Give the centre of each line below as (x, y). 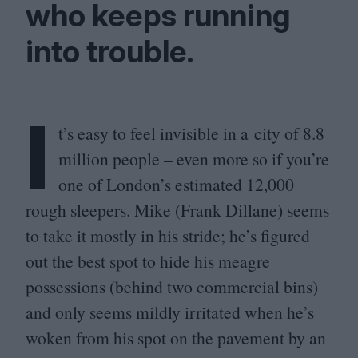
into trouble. (110, 51)
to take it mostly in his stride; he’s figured (168, 235)
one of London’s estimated (152, 184)
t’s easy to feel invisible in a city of (181, 133)
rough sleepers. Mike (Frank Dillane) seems (177, 210)
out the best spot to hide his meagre (148, 261)
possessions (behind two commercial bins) (172, 286)
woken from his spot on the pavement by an (176, 338)
